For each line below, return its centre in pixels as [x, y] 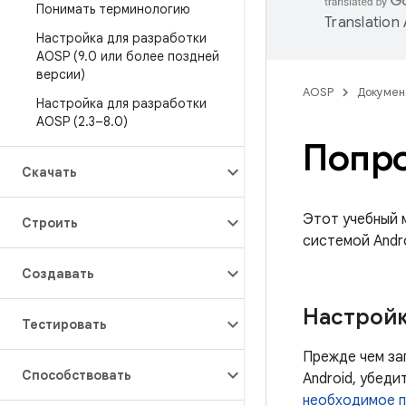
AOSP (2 [61, 121]
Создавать [58, 274]
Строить [50, 223]
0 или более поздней [154, 56]
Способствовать [77, 375]
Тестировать [64, 324]
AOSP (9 [60, 56]
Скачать [49, 172]
